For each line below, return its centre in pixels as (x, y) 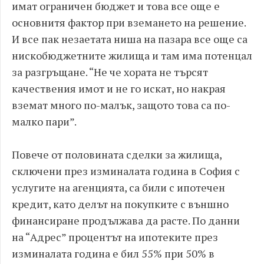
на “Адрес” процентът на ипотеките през (115, 237)
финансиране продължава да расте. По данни (126, 221)
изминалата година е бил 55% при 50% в (113, 254)
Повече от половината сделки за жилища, (117, 155)
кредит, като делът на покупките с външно (120, 204)
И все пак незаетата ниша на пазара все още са (130, 39)
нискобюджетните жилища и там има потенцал (132, 56)
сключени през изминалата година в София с (126, 171)
